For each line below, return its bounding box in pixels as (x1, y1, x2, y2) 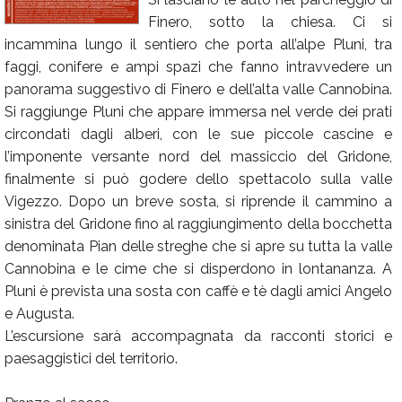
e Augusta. (4, 305, 74, 322)
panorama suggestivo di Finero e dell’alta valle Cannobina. (4, 81, 392, 98)
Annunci (20, 50, 74, 67)
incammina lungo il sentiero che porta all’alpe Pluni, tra (4, 36, 392, 53)
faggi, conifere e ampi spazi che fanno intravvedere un (4, 58, 392, 75)
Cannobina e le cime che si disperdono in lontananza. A (4, 260, 392, 277)
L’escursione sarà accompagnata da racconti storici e (4, 328, 392, 345)
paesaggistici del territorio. (4, 350, 178, 367)
